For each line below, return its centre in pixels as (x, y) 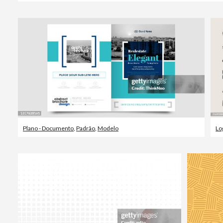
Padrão (86, 128)
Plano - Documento (48, 128)
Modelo (108, 128)
